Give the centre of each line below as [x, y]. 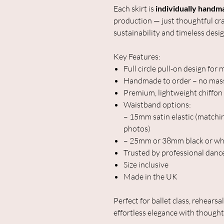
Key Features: [137, 57]
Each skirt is [134, 9]
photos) [137, 129]
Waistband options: [157, 105]
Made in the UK [150, 177]
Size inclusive [146, 165]
